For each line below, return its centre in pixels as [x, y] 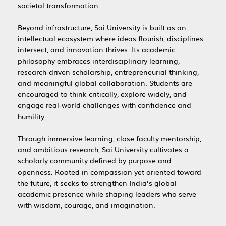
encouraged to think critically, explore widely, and [102, 94]
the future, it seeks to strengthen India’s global [97, 182]
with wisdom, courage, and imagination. [87, 205]
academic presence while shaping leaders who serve [107, 193]
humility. [32, 116]
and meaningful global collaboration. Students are [105, 82]
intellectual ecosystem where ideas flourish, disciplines [111, 38]
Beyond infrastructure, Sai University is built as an [102, 27]
